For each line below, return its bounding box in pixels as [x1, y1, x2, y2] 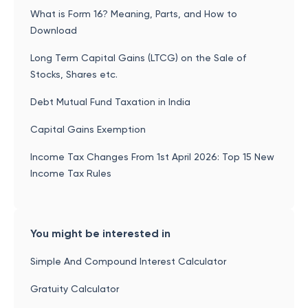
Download [30, 25, 77, 36]
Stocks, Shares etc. [30, 69, 118, 80]
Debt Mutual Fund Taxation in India [30, 96, 190, 107]
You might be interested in [30, 227, 170, 240]
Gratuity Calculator [30, 283, 119, 294]
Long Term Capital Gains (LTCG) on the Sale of [30, 52, 246, 63]
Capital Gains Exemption [30, 124, 146, 135]
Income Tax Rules [30, 168, 111, 179]
